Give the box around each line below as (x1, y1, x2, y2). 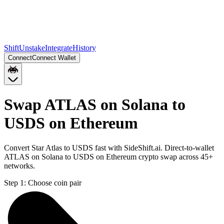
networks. (4, 161, 35, 170)
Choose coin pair (28, 178, 81, 187)
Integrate (45, 43, 72, 52)
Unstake (19, 43, 45, 52)
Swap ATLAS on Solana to (4, 95, 185, 114)
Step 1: (4, 178, 26, 187)
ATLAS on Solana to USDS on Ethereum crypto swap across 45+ (4, 152, 213, 161)
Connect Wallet (32, 54, 76, 61)
